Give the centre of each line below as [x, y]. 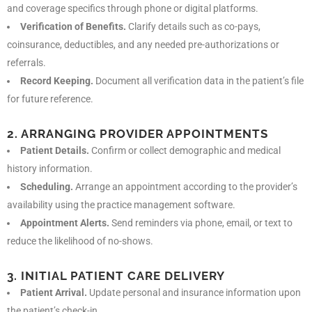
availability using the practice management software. [121, 204]
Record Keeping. [57, 80]
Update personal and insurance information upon [194, 292]
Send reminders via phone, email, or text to [201, 223]
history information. [50, 168]
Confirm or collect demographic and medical [185, 150]
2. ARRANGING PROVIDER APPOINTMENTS [138, 133]
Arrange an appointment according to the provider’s [185, 186]
